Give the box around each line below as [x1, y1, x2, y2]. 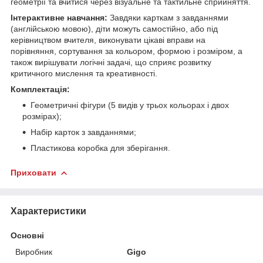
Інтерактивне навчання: [11, 12, 107, 22]
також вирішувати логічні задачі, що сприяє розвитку [11, 57, 211, 67]
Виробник [15, 247, 52, 257]
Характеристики [11, 205, 86, 216]
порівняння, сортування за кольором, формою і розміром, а [11, 46, 242, 56]
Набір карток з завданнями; [31, 127, 136, 137]
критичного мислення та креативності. [11, 68, 157, 78]
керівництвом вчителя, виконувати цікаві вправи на [11, 35, 205, 45]
